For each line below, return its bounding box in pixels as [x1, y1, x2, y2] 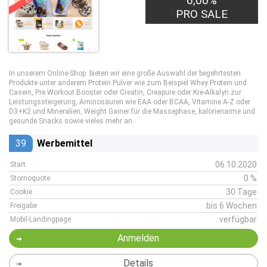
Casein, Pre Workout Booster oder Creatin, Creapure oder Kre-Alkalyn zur [9, 88, 241, 97]
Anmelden [117, 232, 159, 244]
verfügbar [219, 215, 257, 224]
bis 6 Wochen [206, 201, 257, 210]
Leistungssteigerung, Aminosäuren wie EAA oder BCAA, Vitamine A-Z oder [9, 98, 250, 106]
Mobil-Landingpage [10, 215, 71, 223]
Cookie [10, 188, 32, 196]
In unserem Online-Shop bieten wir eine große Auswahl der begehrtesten [9, 69, 241, 77]
